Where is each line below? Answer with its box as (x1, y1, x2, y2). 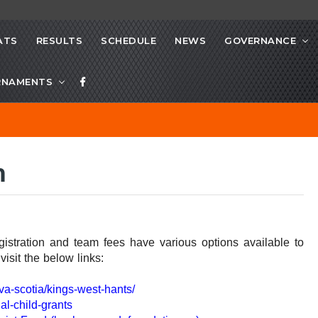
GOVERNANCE (224, 35, 296, 47)
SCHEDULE (101, 35, 156, 47)
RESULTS (35, 35, 82, 47)
